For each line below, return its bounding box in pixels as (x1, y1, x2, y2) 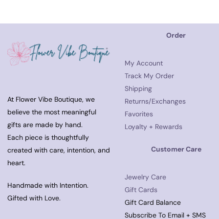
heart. (7, 158, 25, 167)
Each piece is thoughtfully (7, 132, 89, 142)
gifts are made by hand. (7, 120, 83, 129)
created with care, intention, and (7, 145, 110, 154)
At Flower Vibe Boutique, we (7, 94, 95, 104)
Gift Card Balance (125, 198, 181, 207)
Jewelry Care (125, 173, 166, 182)
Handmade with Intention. (7, 180, 88, 190)
